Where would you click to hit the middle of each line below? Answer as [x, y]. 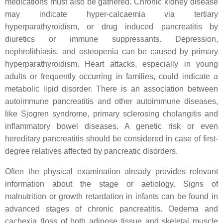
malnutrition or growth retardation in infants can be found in [111, 196]
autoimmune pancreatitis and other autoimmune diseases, [111, 101]
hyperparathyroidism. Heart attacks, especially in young [111, 64]
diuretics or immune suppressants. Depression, [111, 39]
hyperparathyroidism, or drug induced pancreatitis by [111, 27]
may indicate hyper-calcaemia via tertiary [111, 14]
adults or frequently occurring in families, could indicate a [111, 76]
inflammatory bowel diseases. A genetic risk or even [111, 126]
